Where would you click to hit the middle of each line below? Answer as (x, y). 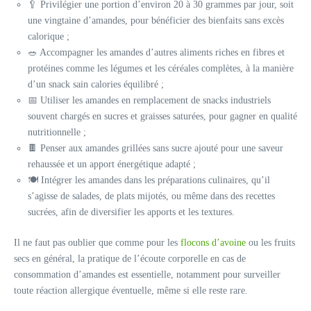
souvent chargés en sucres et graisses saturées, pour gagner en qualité (162, 116)
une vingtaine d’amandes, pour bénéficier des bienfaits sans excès (156, 20)
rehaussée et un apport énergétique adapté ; (112, 164)
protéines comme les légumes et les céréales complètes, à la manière (161, 68)
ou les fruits (270, 242)
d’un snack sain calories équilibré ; (96, 84)
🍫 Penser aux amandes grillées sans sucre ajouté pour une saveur (155, 148)
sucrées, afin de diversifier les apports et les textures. (131, 212)
